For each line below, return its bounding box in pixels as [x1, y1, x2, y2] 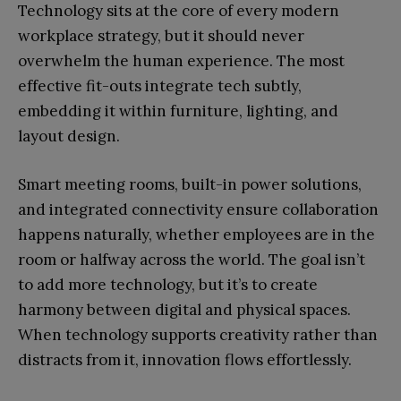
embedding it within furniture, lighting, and [18, 101, 338, 122]
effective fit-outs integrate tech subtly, [18, 76, 302, 97]
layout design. [18, 126, 120, 147]
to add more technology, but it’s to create [18, 275, 318, 295]
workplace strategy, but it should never [18, 26, 304, 47]
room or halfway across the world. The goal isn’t [18, 250, 365, 270]
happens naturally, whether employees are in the [18, 225, 375, 245]
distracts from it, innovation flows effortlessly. [18, 350, 352, 371]
